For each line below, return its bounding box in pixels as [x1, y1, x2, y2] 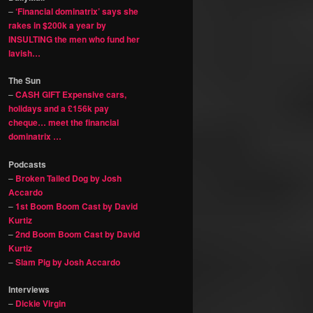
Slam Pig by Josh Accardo [15, 255, 120, 268]
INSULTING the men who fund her [8, 32, 140, 45]
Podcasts [8, 157, 46, 170]
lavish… [8, 46, 41, 59]
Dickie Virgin [15, 297, 66, 310]
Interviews [8, 283, 50, 296]
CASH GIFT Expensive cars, [15, 88, 126, 101]
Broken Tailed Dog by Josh [15, 171, 122, 184]
